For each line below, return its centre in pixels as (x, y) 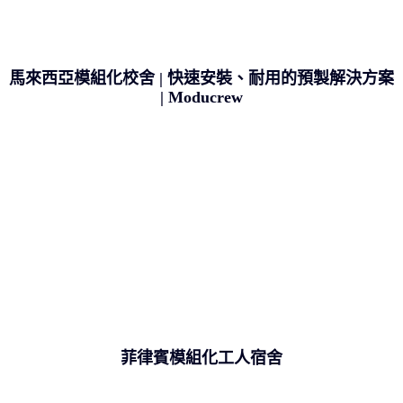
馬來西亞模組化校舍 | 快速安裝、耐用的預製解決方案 (201, 78)
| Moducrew (201, 97)
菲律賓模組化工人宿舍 (201, 358)
